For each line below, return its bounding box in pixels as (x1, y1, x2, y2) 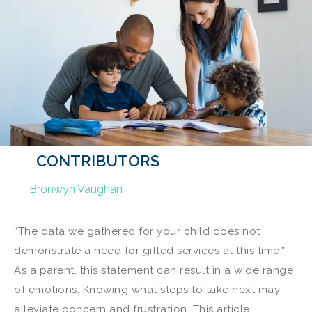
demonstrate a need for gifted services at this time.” (14, 244, 286, 258)
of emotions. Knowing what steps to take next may (14, 283, 280, 297)
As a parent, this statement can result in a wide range (14, 264, 293, 277)
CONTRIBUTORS (36, 151, 159, 170)
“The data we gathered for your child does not (14, 225, 260, 238)
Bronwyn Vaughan (29, 182, 123, 196)
